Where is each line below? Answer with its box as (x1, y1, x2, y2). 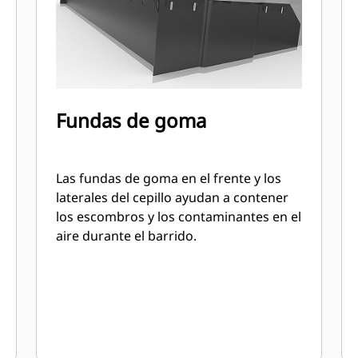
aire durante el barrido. (56, 227, 197, 245)
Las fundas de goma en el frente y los (56, 169, 282, 187)
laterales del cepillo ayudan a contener (56, 189, 289, 206)
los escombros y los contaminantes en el (56, 208, 302, 225)
